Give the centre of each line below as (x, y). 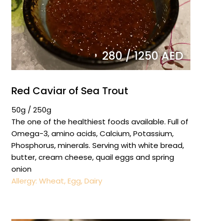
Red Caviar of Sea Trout (70, 91)
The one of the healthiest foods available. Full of (100, 122)
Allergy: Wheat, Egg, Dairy (56, 181)
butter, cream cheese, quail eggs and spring (92, 157)
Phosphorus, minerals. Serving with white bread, (97, 146)
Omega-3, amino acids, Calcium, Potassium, (92, 134)
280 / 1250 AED (142, 56)
